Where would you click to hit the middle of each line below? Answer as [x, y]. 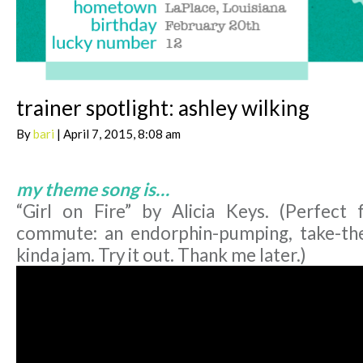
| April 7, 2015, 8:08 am [117, 134]
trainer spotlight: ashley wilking [163, 108]
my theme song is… [93, 190]
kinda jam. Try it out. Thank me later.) [161, 255]
